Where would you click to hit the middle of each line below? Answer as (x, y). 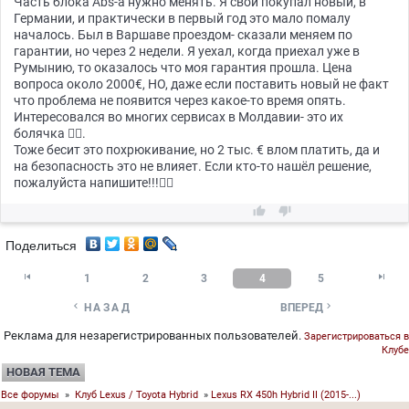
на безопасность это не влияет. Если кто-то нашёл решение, (193, 166)
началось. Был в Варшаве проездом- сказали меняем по (183, 35)
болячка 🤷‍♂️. (50, 133)
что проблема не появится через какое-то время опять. (180, 100)
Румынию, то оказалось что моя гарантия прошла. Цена (183, 68)
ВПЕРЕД (301, 308)
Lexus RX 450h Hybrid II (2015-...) (286, 395)
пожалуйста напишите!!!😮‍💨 (94, 183)
